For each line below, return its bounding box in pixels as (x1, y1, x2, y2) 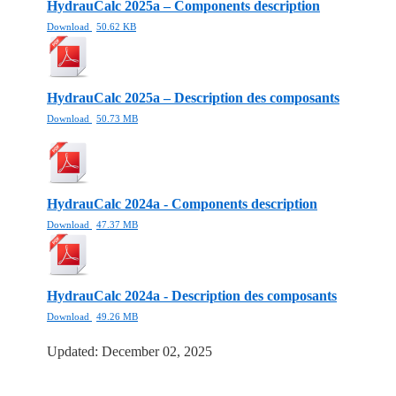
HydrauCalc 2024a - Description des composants (47, 288, 337, 304)
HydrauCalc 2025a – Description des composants (47, 90, 339, 106)
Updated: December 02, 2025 (47, 344, 212, 360)
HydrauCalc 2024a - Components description (47, 196, 317, 212)
